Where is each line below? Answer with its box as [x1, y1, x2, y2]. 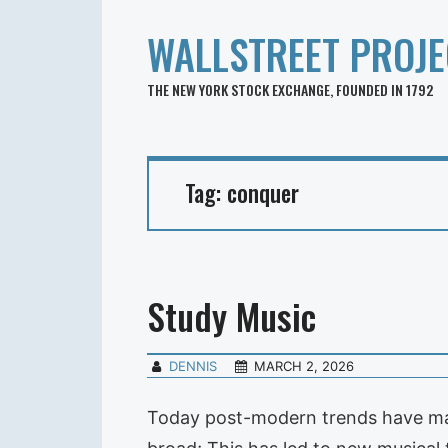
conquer [227, 176, 299, 210]
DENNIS [169, 357, 218, 374]
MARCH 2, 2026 [254, 357, 355, 374]
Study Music [147, 288, 316, 342]
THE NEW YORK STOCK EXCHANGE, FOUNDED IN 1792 [147, 79, 433, 100]
